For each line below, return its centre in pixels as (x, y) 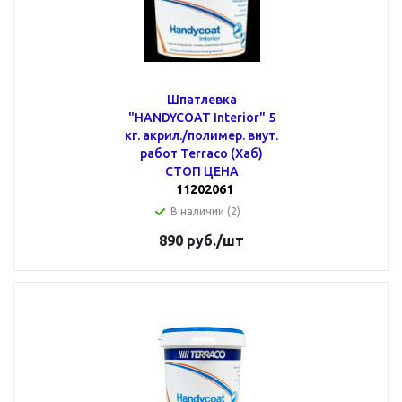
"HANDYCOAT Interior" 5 (201, 118)
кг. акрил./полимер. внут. (201, 135)
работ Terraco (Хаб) (201, 153)
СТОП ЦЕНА (201, 171)
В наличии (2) (205, 211)
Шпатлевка (201, 100)
